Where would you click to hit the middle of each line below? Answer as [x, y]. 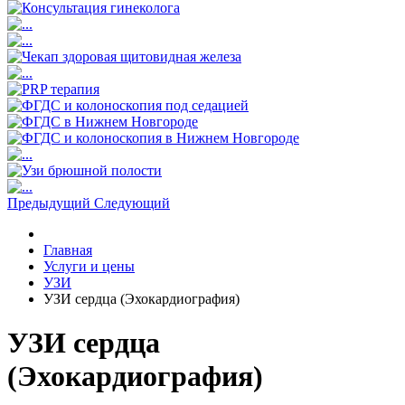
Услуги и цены [89, 266]
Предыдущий [49, 202]
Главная [68, 250]
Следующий [132, 202]
